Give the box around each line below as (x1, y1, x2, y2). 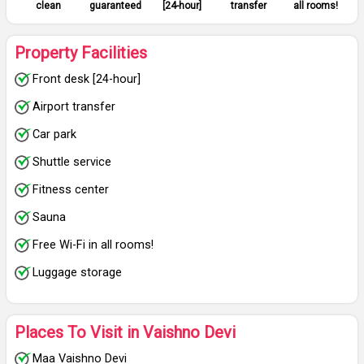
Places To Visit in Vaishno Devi (15, 323, 236, 342)
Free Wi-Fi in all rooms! (32, 238, 154, 252)
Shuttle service (32, 155, 111, 169)
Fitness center (32, 183, 109, 197)
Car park (32, 128, 76, 141)
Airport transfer (32, 100, 115, 114)
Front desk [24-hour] (32, 72, 141, 86)
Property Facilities (15, 43, 147, 63)
